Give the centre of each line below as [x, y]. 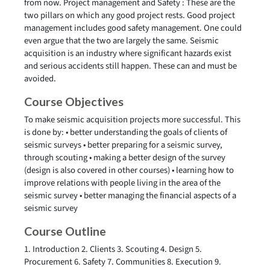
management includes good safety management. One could [133, 28]
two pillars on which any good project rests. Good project [130, 15]
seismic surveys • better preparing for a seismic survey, [123, 145]
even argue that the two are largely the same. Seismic [121, 41]
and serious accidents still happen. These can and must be [130, 66]
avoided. [40, 79]
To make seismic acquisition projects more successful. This [132, 120]
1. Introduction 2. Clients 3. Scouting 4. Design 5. [113, 249]
